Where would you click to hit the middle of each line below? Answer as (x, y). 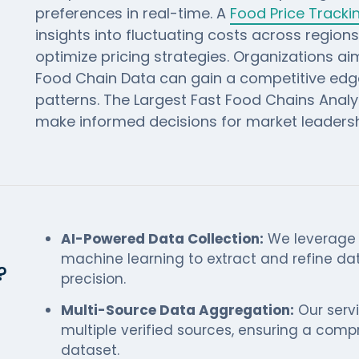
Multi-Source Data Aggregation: (177, 310)
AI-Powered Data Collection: (162, 239)
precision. (93, 279)
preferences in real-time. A (132, 13)
